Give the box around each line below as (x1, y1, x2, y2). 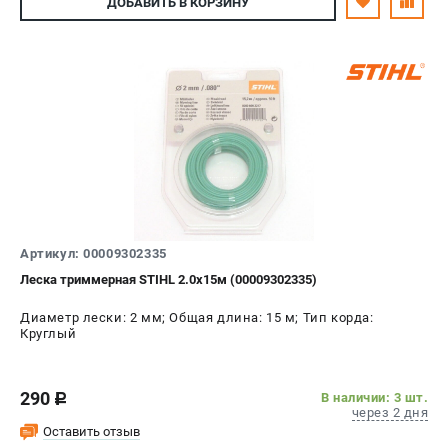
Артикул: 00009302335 (20, 245, 167, 261)
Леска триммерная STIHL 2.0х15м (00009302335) (20, 271, 317, 287)
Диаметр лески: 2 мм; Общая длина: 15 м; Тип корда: (20, 309, 374, 325)
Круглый (20, 325, 77, 341)
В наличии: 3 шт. (321, 389, 428, 405)
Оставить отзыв (43, 423, 140, 439)
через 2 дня (351, 404, 428, 420)
